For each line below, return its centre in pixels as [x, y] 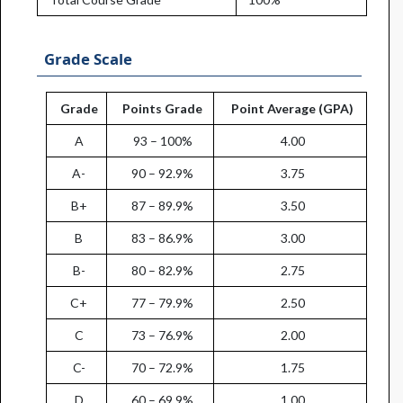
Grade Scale [89, 58]
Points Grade [163, 108]
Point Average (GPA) [293, 108]
